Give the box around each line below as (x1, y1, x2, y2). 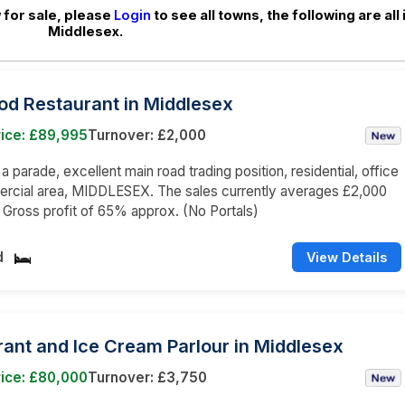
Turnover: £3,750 (88, 368, 207, 386)
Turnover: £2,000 (88, 126, 206, 144)
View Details (306, 249, 387, 265)
